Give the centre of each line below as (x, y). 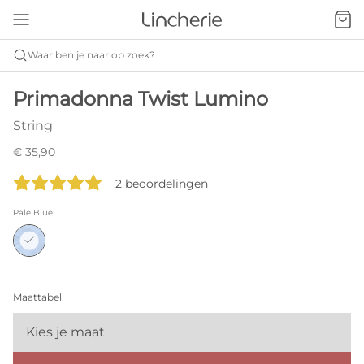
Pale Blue (33, 212)
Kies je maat (65, 332)
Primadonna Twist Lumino (141, 99)
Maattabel (37, 297)
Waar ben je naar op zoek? (91, 55)
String (33, 126)
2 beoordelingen (162, 184)
